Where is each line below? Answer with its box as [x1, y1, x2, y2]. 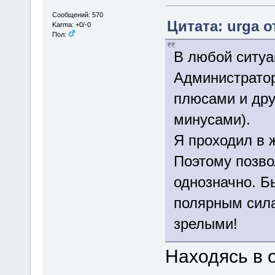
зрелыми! [173, 215, 238, 232]
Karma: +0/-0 [52, 20, 91, 28]
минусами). [173, 110, 250, 128]
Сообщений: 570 [52, 10, 103, 18]
